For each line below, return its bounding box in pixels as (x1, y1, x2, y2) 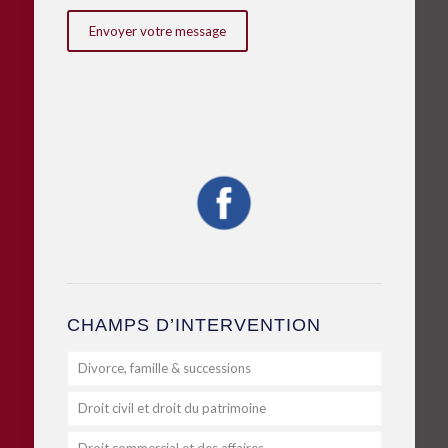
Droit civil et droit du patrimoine (77, 400, 266, 416)
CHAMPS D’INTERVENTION (66, 315, 321, 335)
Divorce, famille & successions (77, 360, 251, 376)
